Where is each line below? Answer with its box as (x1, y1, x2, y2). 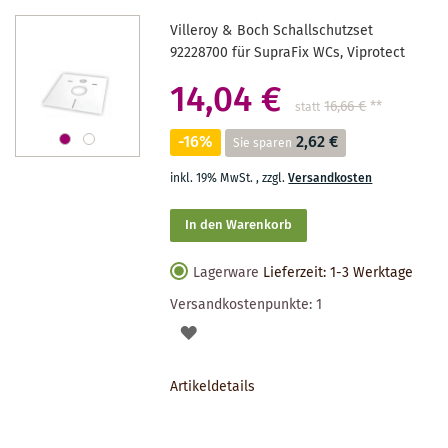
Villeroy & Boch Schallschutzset (170, 19, 374, 42)
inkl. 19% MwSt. (170, 168, 257, 188)
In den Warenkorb (185, 214, 293, 236)
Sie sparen (233, 133, 293, 153)
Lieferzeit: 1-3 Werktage (263, 261, 414, 284)
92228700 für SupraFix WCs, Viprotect (170, 41, 406, 64)
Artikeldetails (170, 375, 256, 398)
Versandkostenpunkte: (170, 293, 317, 316)
